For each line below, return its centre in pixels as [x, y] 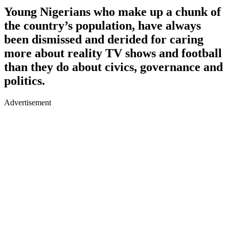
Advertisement [28, 102]
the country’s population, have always [102, 25]
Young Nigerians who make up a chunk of [112, 12]
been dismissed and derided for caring [104, 39]
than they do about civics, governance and [113, 67]
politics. [25, 81]
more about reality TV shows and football [113, 53]
